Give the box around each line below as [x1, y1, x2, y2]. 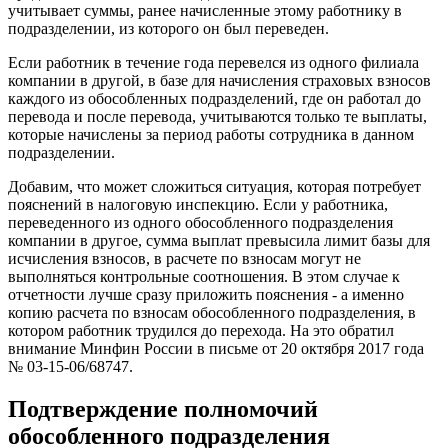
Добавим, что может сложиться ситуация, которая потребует [8, 178, 421, 196]
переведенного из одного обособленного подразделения [8, 214, 393, 232]
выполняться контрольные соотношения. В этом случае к [8, 268, 400, 286]
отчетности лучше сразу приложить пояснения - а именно [8, 286, 404, 304]
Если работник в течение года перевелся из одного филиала [8, 54, 419, 72]
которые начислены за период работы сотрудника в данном [8, 126, 414, 144]
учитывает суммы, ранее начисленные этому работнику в [8, 2, 402, 20]
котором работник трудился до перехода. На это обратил [8, 322, 394, 340]
